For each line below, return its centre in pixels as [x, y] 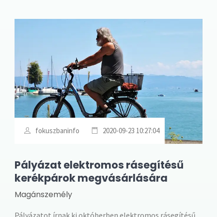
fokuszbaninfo [57, 131]
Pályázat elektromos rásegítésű [99, 165]
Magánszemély [43, 195]
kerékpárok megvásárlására [91, 178]
